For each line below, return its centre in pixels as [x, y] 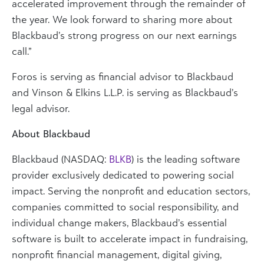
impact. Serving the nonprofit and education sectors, [131, 190]
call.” [22, 51]
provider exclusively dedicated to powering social [123, 174]
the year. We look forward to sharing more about [122, 19]
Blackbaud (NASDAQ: [60, 159]
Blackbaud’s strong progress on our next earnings [124, 35]
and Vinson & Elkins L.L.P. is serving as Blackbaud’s [125, 92]
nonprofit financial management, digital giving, [117, 254]
